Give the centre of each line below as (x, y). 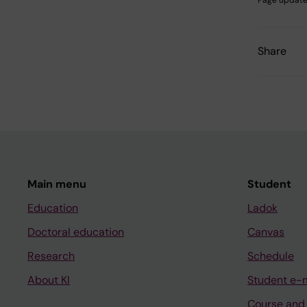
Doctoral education (76, 232)
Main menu (57, 184)
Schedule (271, 256)
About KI (49, 280)
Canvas (266, 232)
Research (51, 256)
